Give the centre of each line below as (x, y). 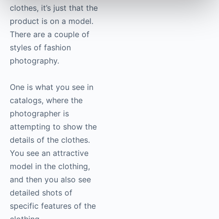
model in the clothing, (50, 166)
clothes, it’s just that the (54, 8)
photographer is (39, 114)
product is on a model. (52, 21)
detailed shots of (41, 193)
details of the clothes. (50, 140)
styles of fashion (40, 48)
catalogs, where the (46, 100)
